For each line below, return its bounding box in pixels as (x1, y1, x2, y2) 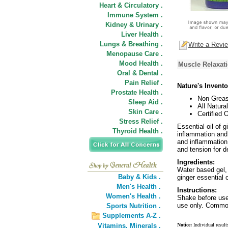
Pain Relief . (125, 79, 163, 87)
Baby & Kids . (118, 173, 161, 181)
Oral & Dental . (117, 69, 163, 77)
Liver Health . (121, 31, 163, 38)
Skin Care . (128, 108, 163, 116)
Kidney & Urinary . (105, 21, 163, 28)
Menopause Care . (106, 50, 163, 58)
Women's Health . (106, 192, 161, 200)
